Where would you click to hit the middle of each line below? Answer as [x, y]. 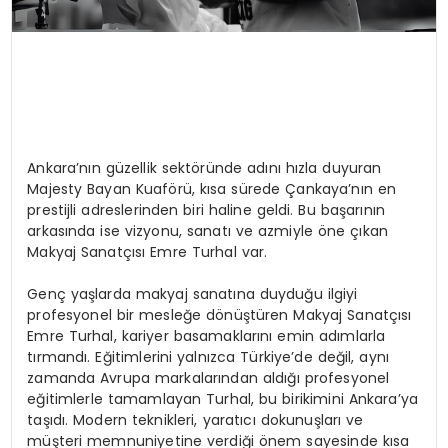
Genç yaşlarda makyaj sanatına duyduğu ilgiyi [192, 294]
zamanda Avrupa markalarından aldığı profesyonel [208, 378]
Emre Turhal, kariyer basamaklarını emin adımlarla [206, 336]
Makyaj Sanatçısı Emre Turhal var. [147, 252]
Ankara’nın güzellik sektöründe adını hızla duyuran [204, 168]
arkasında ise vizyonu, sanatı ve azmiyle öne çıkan [207, 231]
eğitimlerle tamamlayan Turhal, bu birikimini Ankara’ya [223, 399]
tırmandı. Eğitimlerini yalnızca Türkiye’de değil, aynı [208, 357]
